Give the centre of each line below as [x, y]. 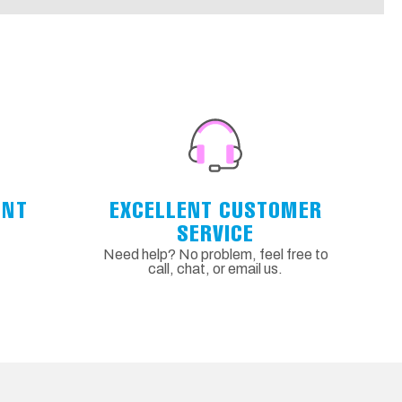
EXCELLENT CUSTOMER [215, 209]
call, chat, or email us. [216, 268]
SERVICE [216, 232]
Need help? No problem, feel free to [215, 254]
